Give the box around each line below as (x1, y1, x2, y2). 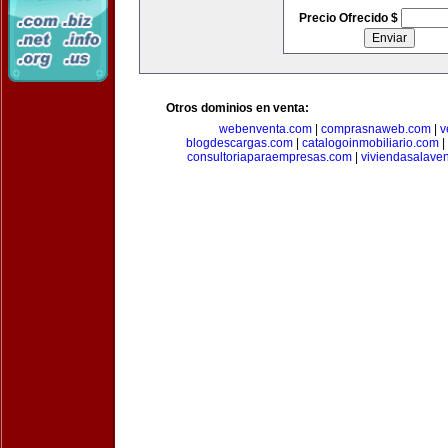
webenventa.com (219, 122, 312, 136)
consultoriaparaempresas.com (186, 150, 352, 164)
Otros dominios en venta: (166, 101, 309, 115)
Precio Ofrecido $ (298, 11, 401, 25)
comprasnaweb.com (321, 122, 431, 136)
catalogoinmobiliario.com (301, 136, 439, 150)
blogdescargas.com (185, 136, 293, 150)
